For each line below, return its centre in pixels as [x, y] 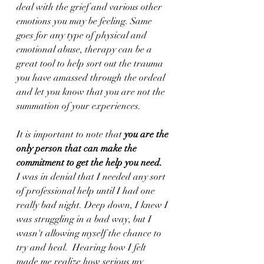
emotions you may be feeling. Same [85, 21]
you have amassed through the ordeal [92, 78]
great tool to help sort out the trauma [91, 64]
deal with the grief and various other [90, 7]
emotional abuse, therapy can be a [85, 49]
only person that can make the [78, 148]
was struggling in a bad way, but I [85, 219]
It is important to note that [70, 134]
